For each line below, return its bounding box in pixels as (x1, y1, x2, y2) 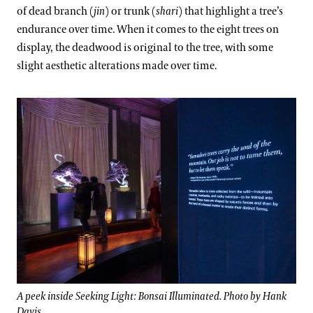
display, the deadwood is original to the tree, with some (17, 41, 273, 54)
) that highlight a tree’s (178, 5, 283, 18)
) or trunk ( (105, 5, 156, 18)
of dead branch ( (17, 5, 94, 18)
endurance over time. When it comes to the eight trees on (17, 23, 279, 36)
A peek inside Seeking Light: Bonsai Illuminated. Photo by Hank (17, 290, 286, 304)
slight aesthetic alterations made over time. (17, 59, 219, 73)
